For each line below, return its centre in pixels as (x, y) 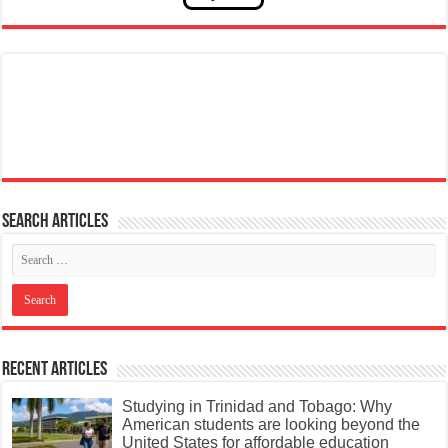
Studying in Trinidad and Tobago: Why (257, 406)
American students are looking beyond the (271, 424)
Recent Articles (55, 369)
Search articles (55, 221)
